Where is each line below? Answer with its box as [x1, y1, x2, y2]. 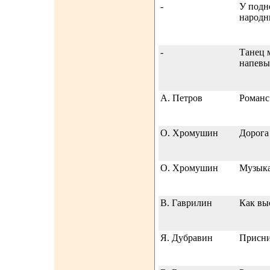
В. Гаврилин [160, 198, 212, 208]
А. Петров [160, 93, 202, 103]
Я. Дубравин [160, 233, 213, 243]
